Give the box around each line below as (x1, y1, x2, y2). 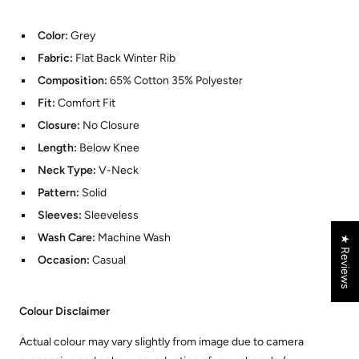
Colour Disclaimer (19, 305, 110, 319)
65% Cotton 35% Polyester (109, 74, 243, 88)
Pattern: (37, 186, 82, 200)
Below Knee (79, 141, 139, 155)
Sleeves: (37, 208, 84, 223)
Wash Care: (37, 231, 98, 245)
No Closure (82, 119, 139, 133)
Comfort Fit (57, 96, 115, 111)
